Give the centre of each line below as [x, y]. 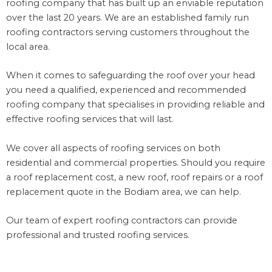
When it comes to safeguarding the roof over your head [131, 76]
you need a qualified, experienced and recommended [126, 90]
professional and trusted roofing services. [98, 235]
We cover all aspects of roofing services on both [113, 148]
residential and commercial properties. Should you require [136, 162]
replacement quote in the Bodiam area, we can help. [124, 192]
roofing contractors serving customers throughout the [128, 32]
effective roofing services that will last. [90, 119]
